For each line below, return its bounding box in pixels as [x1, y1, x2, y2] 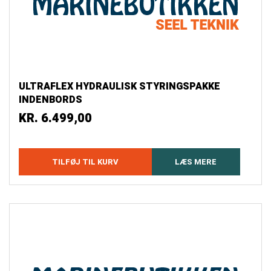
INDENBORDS [19, 93, 82, 108]
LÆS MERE [175, 156, 217, 168]
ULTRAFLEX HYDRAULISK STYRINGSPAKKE [19, 79, 220, 94]
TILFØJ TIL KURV [51, 156, 119, 168]
